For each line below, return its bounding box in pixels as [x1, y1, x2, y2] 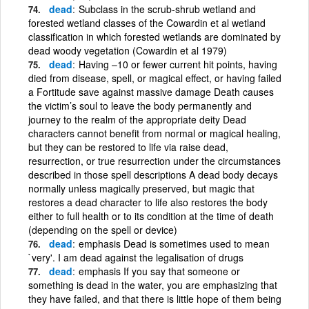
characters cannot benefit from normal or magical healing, [28, 126, 281, 140]
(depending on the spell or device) [28, 222, 177, 237]
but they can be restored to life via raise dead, [28, 139, 228, 154]
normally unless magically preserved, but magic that [28, 181, 255, 195]
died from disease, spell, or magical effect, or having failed [28, 70, 281, 85]
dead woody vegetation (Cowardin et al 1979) [28, 43, 227, 57]
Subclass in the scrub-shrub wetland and [79, 1, 256, 16]
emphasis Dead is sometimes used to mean [79, 236, 270, 250]
